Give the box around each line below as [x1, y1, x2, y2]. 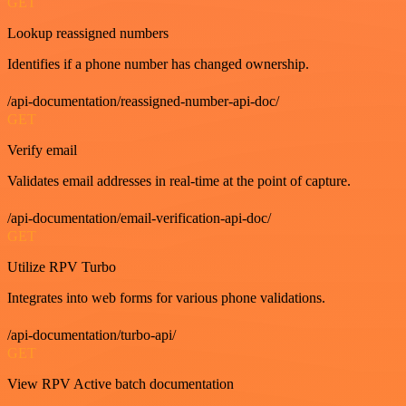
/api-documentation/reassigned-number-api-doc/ [7, 92, 279, 109]
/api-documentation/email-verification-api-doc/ [7, 209, 271, 226]
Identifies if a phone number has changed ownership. [7, 55, 309, 72]
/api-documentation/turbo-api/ [7, 326, 176, 343]
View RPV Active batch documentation [7, 375, 234, 391]
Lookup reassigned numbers [7, 24, 169, 41]
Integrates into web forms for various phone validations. [7, 289, 325, 305]
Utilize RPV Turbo [7, 258, 116, 275]
